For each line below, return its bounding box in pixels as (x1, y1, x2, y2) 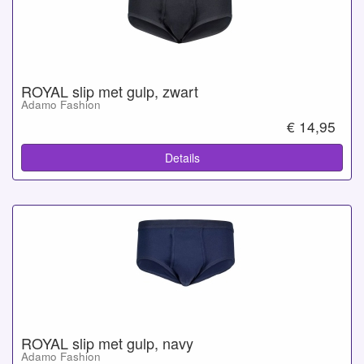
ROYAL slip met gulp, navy (21, 332, 193, 353)
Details (164, 149, 200, 166)
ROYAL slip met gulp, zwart (21, 80, 198, 102)
